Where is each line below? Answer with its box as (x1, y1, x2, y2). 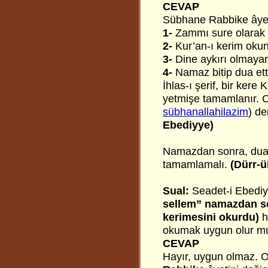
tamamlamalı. (163, 159, 230, 170)
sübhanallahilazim (163, 106, 248, 118)
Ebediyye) (163, 119, 214, 131)
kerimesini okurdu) (163, 211, 262, 223)
